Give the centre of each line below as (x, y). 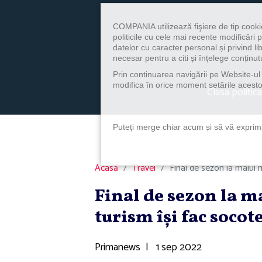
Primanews (118, 247)
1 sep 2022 (178, 247)
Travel (144, 168)
